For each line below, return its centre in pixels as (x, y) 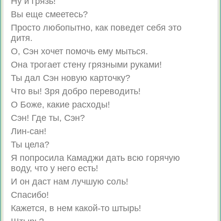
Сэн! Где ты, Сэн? (48, 118)
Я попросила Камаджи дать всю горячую (95, 158)
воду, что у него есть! (54, 168)
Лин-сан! (28, 131)
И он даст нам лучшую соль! (69, 182)
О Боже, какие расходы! (60, 105)
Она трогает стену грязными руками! (86, 65)
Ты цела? (30, 145)
